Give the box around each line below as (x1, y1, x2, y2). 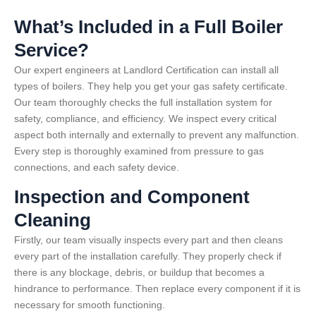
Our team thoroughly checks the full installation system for (14, 96, 272, 108)
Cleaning (14, 209, 91, 231)
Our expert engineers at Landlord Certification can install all (14, 63, 279, 75)
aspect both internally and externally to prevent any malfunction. (14, 128, 299, 140)
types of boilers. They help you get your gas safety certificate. (14, 80, 288, 92)
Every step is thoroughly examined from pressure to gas (14, 145, 264, 157)
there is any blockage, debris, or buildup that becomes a (14, 267, 265, 279)
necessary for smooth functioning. (14, 299, 165, 311)
